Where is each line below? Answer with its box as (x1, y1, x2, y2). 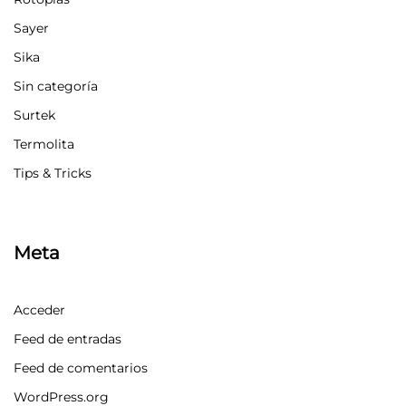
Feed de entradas (14, 330, 121, 347)
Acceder (14, 301, 65, 318)
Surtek (14, 106, 55, 123)
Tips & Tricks (14, 164, 92, 181)
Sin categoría (14, 77, 98, 94)
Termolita (14, 135, 74, 152)
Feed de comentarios (14, 359, 148, 376)
